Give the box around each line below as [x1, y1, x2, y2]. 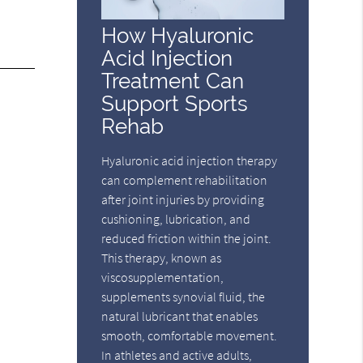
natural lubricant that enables [101, 307, 258, 324]
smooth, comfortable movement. [101, 327, 278, 344]
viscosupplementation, [101, 268, 224, 285]
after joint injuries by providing [101, 190, 265, 207]
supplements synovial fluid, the [101, 288, 266, 305]
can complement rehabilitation [101, 171, 268, 188]
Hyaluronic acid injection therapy [101, 152, 278, 169]
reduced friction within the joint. [101, 229, 272, 246]
